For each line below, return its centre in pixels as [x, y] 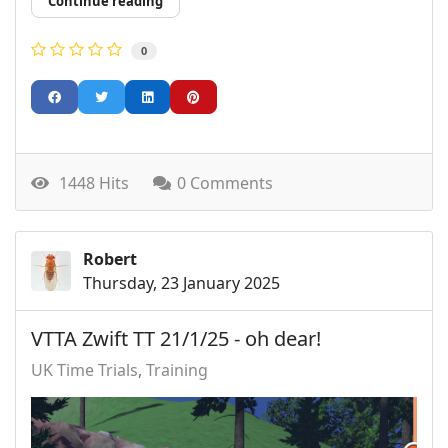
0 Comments [225, 183]
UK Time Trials [84, 370]
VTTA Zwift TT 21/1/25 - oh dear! [176, 339]
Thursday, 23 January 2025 [181, 283]
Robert [110, 259]
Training [177, 370]
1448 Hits [90, 183]
